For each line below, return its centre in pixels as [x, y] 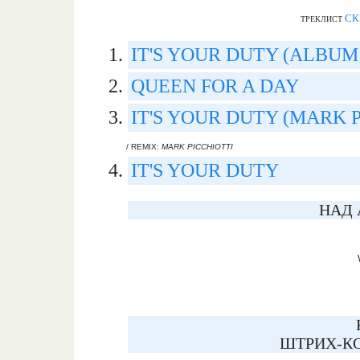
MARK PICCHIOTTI [197, 147]
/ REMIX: [144, 147]
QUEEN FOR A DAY [215, 86]
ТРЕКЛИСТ [322, 19]
